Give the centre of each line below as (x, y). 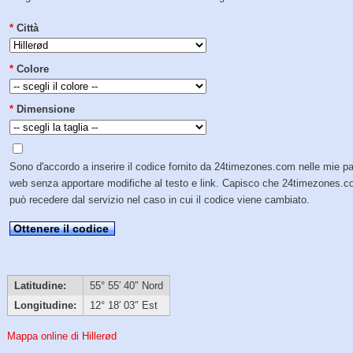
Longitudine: (45, 306)
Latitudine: (40, 286)
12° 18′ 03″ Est (123, 306)
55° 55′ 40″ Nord (126, 286)
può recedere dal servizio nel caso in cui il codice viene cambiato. (160, 200)
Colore (33, 69)
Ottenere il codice (61, 228)
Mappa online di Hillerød (62, 336)
